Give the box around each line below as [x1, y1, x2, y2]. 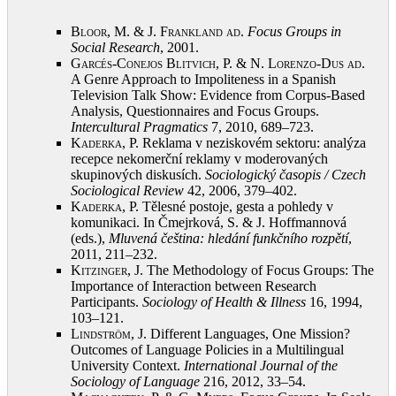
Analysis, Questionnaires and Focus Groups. [71, 103, 319, 118]
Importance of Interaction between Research [71, 278, 316, 293]
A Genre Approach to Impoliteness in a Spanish [71, 72, 336, 87]
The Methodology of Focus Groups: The [147, 263, 374, 278]
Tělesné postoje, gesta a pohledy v [142, 199, 333, 214]
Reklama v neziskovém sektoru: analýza [142, 135, 366, 150]
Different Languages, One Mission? [150, 326, 350, 341]
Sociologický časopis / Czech [205, 167, 366, 182]
